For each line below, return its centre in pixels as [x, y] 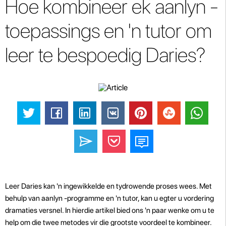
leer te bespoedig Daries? [105, 55]
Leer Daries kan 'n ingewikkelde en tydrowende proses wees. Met [108, 186]
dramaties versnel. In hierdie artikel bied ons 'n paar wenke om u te [110, 210]
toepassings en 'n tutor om [108, 31]
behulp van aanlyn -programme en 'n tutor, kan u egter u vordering [109, 198]
